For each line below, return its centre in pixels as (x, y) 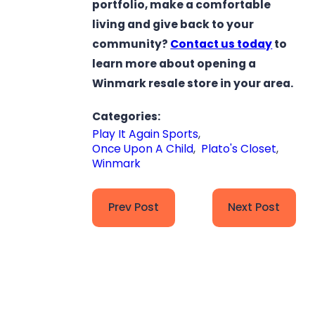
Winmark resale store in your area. (193, 83)
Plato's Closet (239, 148)
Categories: (128, 116)
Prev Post (134, 207)
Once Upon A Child (143, 148)
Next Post (254, 207)
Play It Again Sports (146, 134)
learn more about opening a (174, 63)
